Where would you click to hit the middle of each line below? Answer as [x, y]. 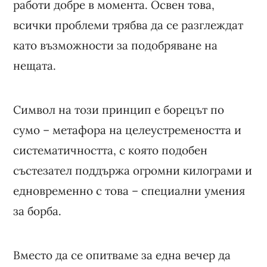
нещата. [35, 65]
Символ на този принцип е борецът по [119, 109]
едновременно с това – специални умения [129, 190]
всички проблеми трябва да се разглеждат [128, 25]
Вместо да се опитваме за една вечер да [122, 255]
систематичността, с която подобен [111, 150]
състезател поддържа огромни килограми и [133, 170]
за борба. [38, 211]
